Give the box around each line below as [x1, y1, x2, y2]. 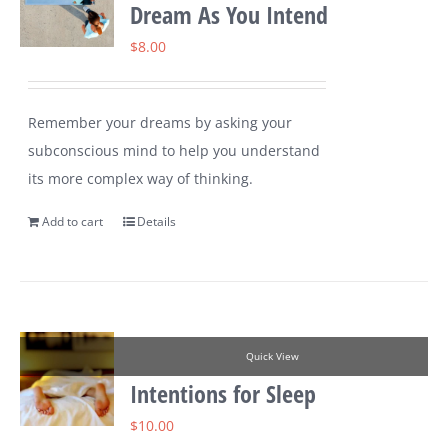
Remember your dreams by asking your [28, 113, 293, 133]
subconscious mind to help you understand [28, 141, 321, 161]
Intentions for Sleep [130, 377, 317, 411]
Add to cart [42, 213, 104, 231]
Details [137, 213, 177, 231]
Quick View [245, 350, 299, 364]
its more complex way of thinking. [28, 169, 254, 189]
